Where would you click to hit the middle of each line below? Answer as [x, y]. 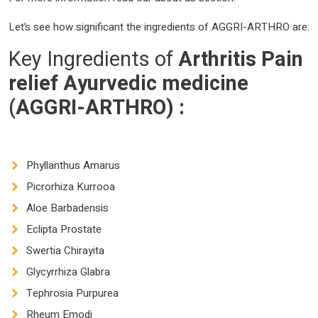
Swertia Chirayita [65, 250]
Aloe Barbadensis [67, 208]
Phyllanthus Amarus [73, 165]
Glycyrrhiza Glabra [68, 272]
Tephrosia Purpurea [72, 293]
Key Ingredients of [93, 59]
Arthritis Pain [241, 59]
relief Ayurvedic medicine [128, 83]
